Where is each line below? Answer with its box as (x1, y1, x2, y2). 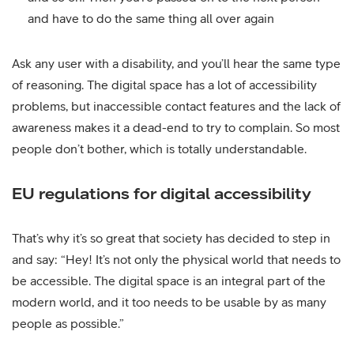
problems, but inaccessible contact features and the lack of (12, 99, 341, 113)
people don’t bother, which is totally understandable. (12, 141, 307, 156)
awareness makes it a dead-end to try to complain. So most (12, 120, 340, 134)
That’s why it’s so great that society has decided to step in (12, 231, 330, 245)
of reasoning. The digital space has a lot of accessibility (12, 77, 317, 92)
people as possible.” (12, 316, 124, 330)
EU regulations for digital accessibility (12, 184, 311, 202)
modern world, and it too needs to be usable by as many (12, 295, 326, 309)
